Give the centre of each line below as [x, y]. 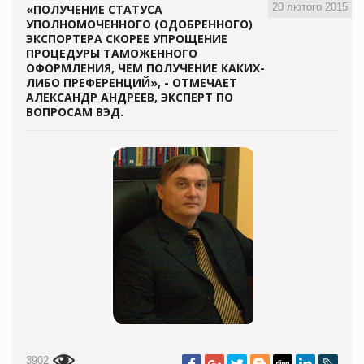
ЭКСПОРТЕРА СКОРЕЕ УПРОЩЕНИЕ [127, 38]
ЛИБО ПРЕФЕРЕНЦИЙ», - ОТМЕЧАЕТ [132, 82]
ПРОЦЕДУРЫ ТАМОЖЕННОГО [112, 53]
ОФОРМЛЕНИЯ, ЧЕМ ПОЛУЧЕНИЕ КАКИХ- [145, 67]
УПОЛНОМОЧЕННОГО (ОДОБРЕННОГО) [139, 24]
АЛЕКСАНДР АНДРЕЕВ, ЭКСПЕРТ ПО [130, 97]
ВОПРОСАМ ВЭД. [75, 111]
